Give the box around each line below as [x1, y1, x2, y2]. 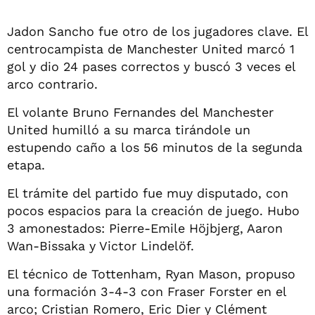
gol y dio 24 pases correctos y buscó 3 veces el [7, 58, 295, 74]
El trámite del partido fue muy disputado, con [7, 185, 288, 200]
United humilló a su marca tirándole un [7, 122, 250, 137]
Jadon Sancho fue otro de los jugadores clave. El [7, 23, 308, 39]
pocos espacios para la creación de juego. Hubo [7, 202, 300, 218]
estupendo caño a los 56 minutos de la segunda [7, 139, 302, 155]
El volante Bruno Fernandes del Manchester [7, 104, 274, 120]
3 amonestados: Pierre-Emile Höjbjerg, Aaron [7, 220, 283, 236]
